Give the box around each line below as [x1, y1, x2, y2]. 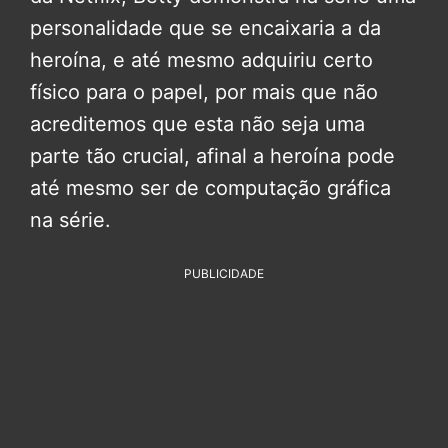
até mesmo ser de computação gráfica [30, 175, 391, 200]
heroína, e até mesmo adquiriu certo [30, 47, 373, 72]
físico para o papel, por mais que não [30, 79, 378, 104]
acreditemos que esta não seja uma [30, 111, 365, 136]
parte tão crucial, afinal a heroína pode [30, 143, 395, 168]
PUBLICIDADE [184, 265, 264, 281]
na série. [30, 207, 111, 232]
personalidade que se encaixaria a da [30, 15, 381, 40]
